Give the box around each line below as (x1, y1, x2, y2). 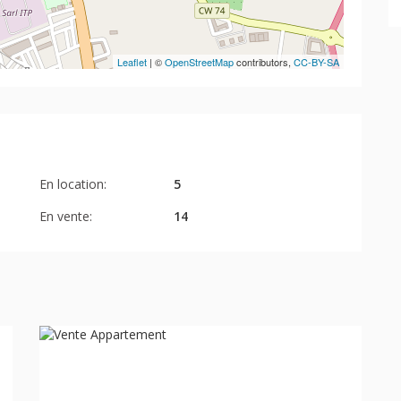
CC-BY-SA (294, 54, 339, 69)
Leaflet (117, 54, 147, 69)
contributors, (234, 54, 294, 69)
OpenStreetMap (165, 54, 234, 69)
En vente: (39, 207, 92, 225)
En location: (39, 175, 107, 192)
